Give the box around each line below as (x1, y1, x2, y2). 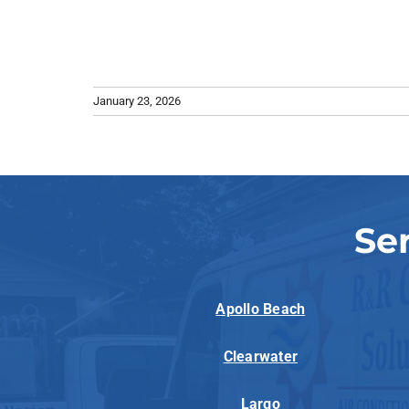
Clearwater (223, 348, 298, 366)
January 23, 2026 (93, 94, 181, 109)
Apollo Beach (215, 300, 306, 319)
